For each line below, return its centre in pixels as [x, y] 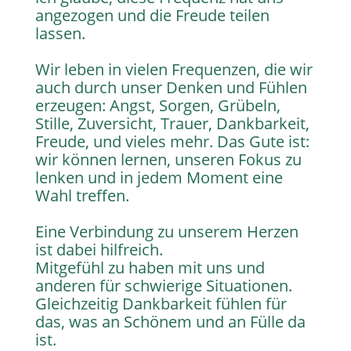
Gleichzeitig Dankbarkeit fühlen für [161, 304]
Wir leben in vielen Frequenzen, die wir [174, 69]
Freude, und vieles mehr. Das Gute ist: [172, 141]
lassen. [60, 33]
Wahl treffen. [82, 195]
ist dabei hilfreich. [99, 250]
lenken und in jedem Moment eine [159, 177]
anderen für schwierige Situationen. [163, 286]
